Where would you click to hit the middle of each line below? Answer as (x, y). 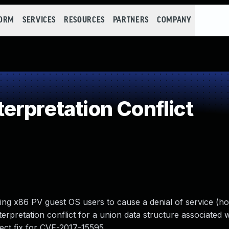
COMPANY (174, 20)
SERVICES (39, 20)
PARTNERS (131, 20)
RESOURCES (84, 20)
